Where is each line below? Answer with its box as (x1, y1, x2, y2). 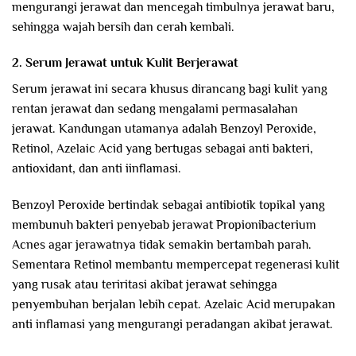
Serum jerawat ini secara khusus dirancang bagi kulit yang (12, 82, 327, 97)
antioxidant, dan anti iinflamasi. (12, 161, 181, 176)
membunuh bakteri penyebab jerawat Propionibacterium (12, 218, 316, 233)
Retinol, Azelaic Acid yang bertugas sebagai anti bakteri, (12, 141, 313, 157)
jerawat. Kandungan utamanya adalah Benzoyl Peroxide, (12, 122, 316, 137)
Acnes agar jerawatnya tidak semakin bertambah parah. (12, 238, 311, 253)
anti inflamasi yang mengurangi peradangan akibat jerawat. (12, 317, 333, 332)
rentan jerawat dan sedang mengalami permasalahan (12, 102, 298, 117)
